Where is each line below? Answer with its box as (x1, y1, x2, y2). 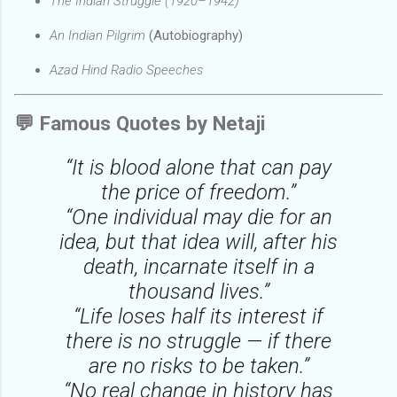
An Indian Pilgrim (50, 27, 145, 43)
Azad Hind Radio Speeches (50, 61, 203, 78)
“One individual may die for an (65, 204, 332, 230)
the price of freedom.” (101, 179, 296, 205)
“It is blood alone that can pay (66, 154, 331, 180)
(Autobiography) (145, 27, 243, 43)
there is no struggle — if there (66, 328, 331, 354)
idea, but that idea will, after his (59, 229, 338, 254)
